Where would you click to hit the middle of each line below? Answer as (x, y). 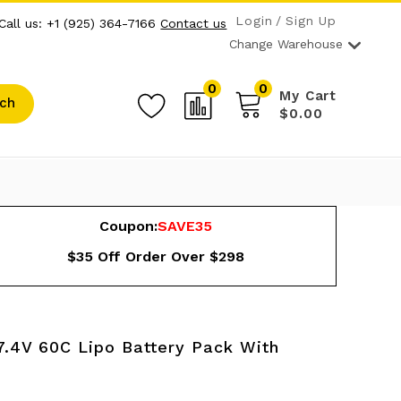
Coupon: (128, 226)
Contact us (194, 23)
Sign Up (311, 20)
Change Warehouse (286, 43)
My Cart (308, 95)
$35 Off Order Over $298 (155, 256)
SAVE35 (184, 226)
